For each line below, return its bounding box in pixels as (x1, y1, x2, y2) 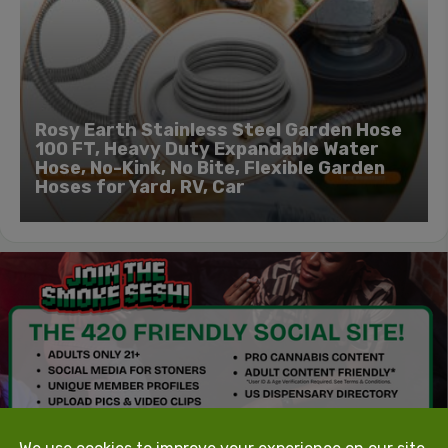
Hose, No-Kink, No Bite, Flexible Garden (35, 156, 385, 179)
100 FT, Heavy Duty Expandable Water (35, 137, 379, 160)
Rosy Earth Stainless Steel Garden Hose (35, 118, 402, 141)
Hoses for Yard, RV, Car (35, 175, 245, 198)
